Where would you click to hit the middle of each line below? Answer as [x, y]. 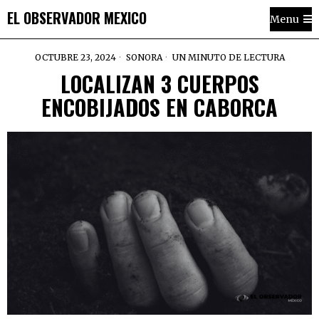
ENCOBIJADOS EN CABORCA [159, 107]
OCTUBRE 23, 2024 [75, 57]
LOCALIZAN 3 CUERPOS [159, 84]
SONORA [144, 57]
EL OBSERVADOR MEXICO [77, 17]
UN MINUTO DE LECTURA [227, 57]
